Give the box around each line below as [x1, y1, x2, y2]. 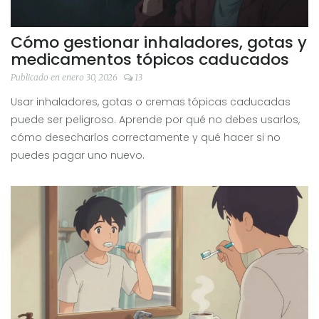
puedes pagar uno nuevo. [11, 148, 145, 163]
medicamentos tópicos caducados [11, 48, 289, 71]
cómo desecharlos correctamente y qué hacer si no [11, 130, 281, 145]
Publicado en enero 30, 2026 [11, 72, 120, 83]
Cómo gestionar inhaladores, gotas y [11, 31, 307, 54]
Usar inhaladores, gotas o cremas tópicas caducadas [11, 95, 291, 110]
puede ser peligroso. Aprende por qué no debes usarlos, [11, 113, 300, 127]
